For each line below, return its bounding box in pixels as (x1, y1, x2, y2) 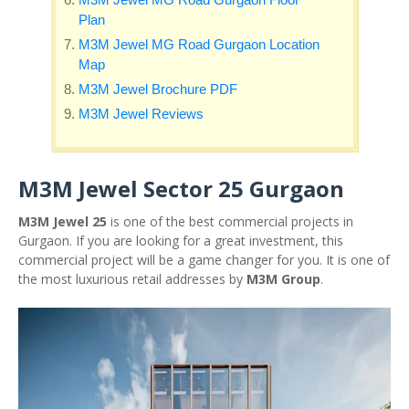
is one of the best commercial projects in (107, 213, 353, 230)
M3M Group (246, 270, 320, 288)
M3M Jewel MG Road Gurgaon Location (79, 37, 320, 52)
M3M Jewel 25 (18, 213, 107, 230)
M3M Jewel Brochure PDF (79, 81, 238, 97)
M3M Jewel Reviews (79, 106, 204, 121)
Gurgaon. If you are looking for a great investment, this (18, 232, 343, 249)
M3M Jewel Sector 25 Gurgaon (18, 173, 344, 204)
